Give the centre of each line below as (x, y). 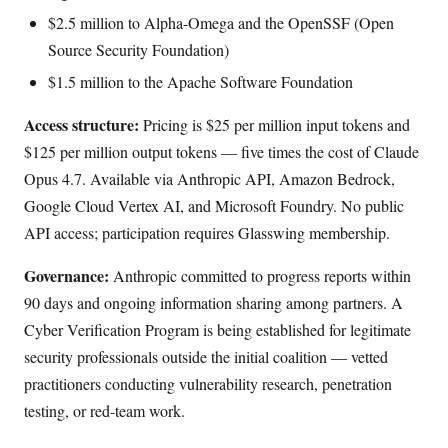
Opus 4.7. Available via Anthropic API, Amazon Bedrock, (209, 178)
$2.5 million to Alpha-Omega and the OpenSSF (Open (221, 22)
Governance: (66, 275)
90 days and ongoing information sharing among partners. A (213, 302)
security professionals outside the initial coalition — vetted (206, 356)
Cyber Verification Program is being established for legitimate (217, 329)
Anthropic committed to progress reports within (260, 275)
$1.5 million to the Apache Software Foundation (200, 81)
